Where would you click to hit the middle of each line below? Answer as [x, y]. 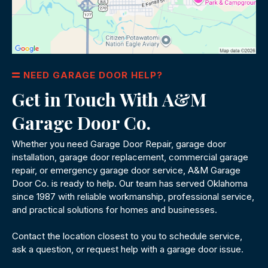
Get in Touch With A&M [109, 100]
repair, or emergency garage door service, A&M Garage [126, 170]
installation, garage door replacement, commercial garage [130, 157]
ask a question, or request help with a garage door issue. [128, 249]
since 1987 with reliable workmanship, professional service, [133, 197]
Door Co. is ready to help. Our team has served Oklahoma [130, 184]
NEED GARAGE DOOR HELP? [93, 75]
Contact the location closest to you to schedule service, [127, 236]
